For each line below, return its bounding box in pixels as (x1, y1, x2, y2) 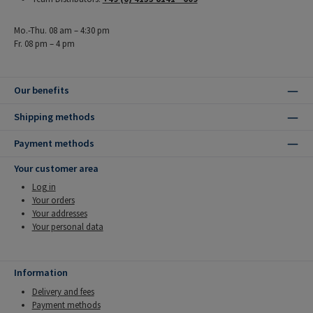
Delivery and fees (31, 285, 94, 297)
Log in (31, 181, 56, 193)
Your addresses (31, 208, 87, 219)
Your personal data (31, 221, 103, 233)
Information (14, 266, 68, 279)
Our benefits (14, 84, 69, 97)
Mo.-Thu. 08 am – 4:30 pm (14, 24, 110, 36)
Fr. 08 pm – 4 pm (14, 37, 75, 49)
